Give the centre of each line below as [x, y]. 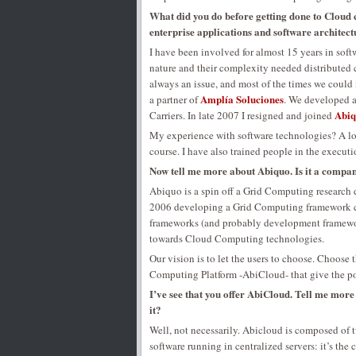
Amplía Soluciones [242, 99]
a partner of [175, 99]
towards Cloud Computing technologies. [237, 238]
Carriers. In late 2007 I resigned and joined [242, 115]
